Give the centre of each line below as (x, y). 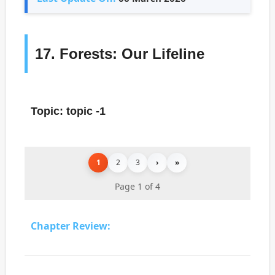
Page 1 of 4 (137, 186)
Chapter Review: (70, 226)
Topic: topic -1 (68, 111)
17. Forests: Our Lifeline (120, 53)
